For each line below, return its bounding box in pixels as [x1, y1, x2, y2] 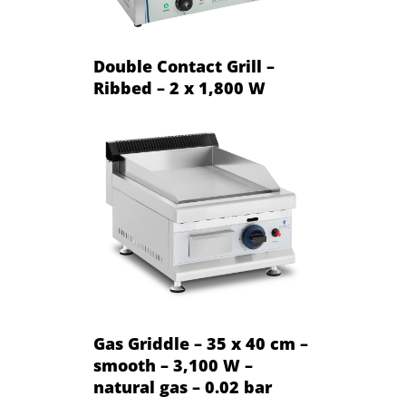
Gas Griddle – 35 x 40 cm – [93, 333, 309, 354]
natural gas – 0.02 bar [93, 376, 273, 398]
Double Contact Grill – [93, 55, 275, 78]
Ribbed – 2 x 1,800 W [93, 77, 266, 100]
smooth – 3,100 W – [93, 354, 254, 376]
